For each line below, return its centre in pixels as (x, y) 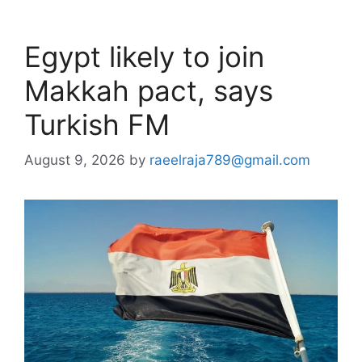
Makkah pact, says (149, 90)
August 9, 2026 (75, 160)
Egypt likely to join (144, 56)
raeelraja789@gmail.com (230, 160)
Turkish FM (97, 124)
